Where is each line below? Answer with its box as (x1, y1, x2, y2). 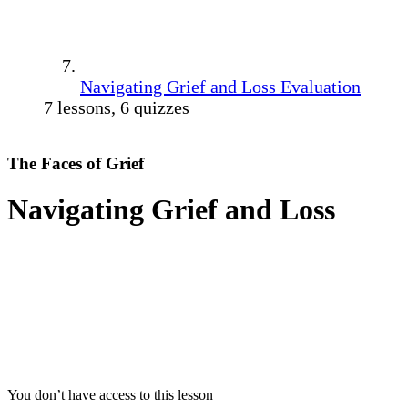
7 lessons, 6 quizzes (44, 97, 189, 117)
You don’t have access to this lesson (7, 386, 213, 403)
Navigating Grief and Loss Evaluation (80, 76, 361, 97)
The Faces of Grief (7, 153, 144, 173)
